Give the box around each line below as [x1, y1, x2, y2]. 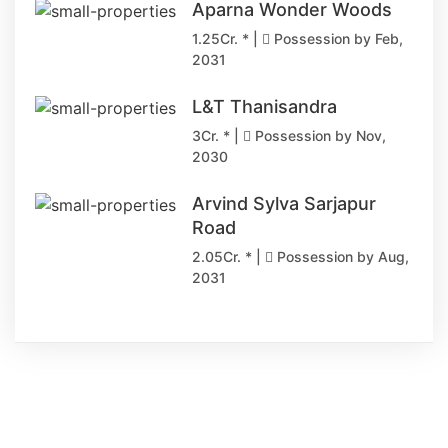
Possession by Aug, [273, 248, 409, 266]
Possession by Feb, [270, 30, 403, 48]
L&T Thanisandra [192, 96, 337, 118]
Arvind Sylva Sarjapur [192, 193, 376, 215]
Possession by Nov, [251, 127, 386, 145]
